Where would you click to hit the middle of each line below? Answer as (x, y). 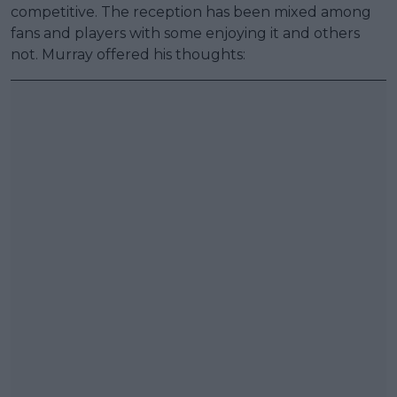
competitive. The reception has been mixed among (191, 12)
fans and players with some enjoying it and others (185, 34)
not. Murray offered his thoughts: (128, 55)
